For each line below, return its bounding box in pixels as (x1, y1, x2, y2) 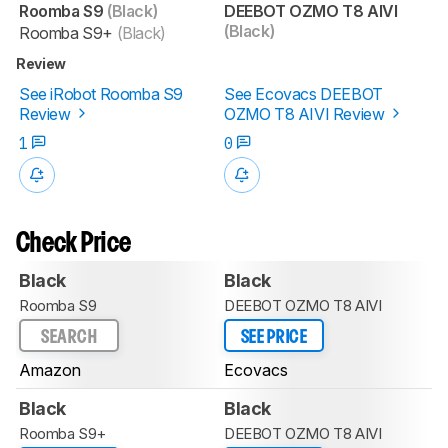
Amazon (19, 360, 81, 381)
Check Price (16, 231, 132, 257)
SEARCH (41, 328, 97, 346)
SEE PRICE (240, 328, 308, 346)
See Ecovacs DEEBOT (224, 83, 383, 104)
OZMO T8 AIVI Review (224, 103, 389, 124)
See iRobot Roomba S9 (19, 83, 184, 104)
